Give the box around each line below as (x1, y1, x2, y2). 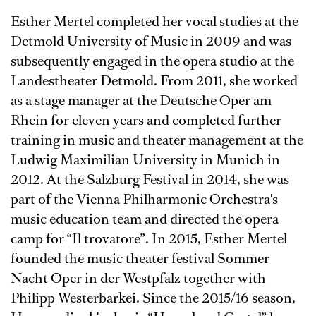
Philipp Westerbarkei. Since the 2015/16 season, (11, 288, 296, 308)
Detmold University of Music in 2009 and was (11, 32, 291, 51)
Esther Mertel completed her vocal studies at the (11, 12, 298, 32)
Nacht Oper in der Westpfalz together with (11, 269, 266, 288)
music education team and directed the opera (11, 209, 279, 229)
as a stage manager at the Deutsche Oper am (11, 91, 272, 111)
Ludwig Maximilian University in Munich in (11, 150, 280, 170)
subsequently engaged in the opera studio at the (11, 51, 294, 71)
